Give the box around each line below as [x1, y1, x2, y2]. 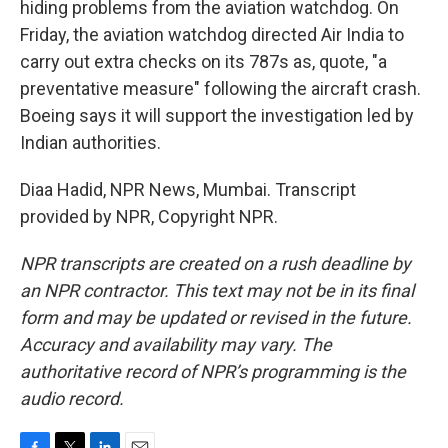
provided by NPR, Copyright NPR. [20, 206, 278, 227]
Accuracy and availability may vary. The [20, 334, 332, 355]
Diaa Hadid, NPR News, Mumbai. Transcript [20, 179, 356, 200]
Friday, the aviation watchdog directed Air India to [20, 24, 404, 45]
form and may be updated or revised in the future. [20, 307, 412, 328]
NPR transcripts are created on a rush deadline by [20, 253, 411, 274]
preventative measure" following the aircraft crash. [20, 78, 421, 99]
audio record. [20, 388, 124, 409]
